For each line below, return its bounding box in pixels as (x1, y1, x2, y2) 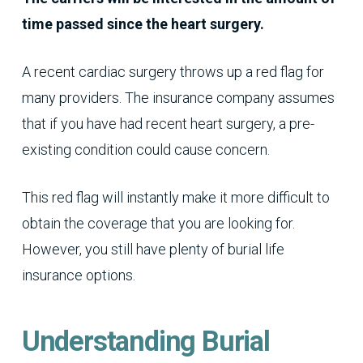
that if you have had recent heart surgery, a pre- (21, 114, 314, 132)
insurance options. (21, 266, 135, 284)
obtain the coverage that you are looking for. (21, 214, 295, 232)
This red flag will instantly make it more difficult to (21, 188, 330, 206)
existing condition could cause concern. (21, 140, 270, 158)
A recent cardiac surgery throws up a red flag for (21, 62, 324, 80)
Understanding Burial (21, 324, 270, 357)
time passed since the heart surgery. (21, 15, 264, 32)
